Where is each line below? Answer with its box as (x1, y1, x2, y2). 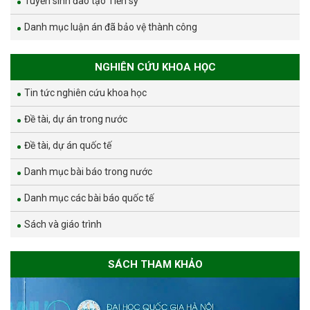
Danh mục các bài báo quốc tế (24, 192, 154, 204)
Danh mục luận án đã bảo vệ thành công (24, 21, 197, 33)
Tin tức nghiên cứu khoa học (24, 87, 147, 99)
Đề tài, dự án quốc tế (24, 140, 111, 152)
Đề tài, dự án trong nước (24, 113, 127, 125)
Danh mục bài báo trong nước (24, 166, 152, 178)
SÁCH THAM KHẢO (107, 258, 203, 271)
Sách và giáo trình (24, 219, 102, 230)
